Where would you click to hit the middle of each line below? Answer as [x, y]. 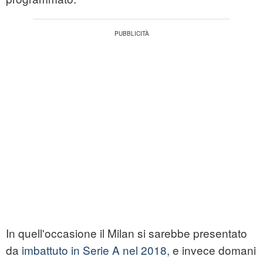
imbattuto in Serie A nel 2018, [96, 250]
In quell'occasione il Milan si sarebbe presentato [127, 233]
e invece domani [213, 250]
